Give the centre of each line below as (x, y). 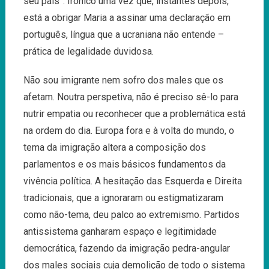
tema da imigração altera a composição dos (114, 147)
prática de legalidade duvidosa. (88, 51)
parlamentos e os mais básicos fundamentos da (124, 164)
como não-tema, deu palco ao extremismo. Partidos (131, 214)
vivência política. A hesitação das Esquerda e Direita (132, 181)
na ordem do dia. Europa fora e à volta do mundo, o (128, 130)
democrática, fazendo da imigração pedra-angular (126, 248)
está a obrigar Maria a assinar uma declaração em (127, 17)
